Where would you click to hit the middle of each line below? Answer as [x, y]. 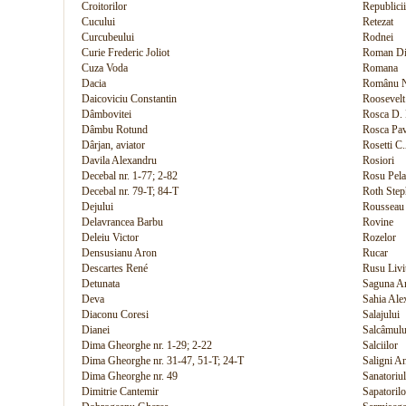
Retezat [378, 22]
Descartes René [115, 268]
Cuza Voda [105, 68]
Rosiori [378, 160]
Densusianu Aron [119, 253]
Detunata [101, 284]
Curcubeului [108, 37]
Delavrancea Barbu [122, 222]
